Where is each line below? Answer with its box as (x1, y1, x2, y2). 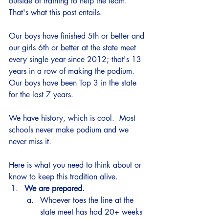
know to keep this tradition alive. (9, 172, 120, 182)
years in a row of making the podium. (9, 66, 139, 76)
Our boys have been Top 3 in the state (9, 78, 139, 88)
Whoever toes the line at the (40, 195, 136, 205)
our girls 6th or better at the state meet (9, 43, 138, 53)
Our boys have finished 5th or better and (9, 31, 147, 41)
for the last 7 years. (9, 89, 76, 100)
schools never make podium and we (9, 125, 131, 135)
